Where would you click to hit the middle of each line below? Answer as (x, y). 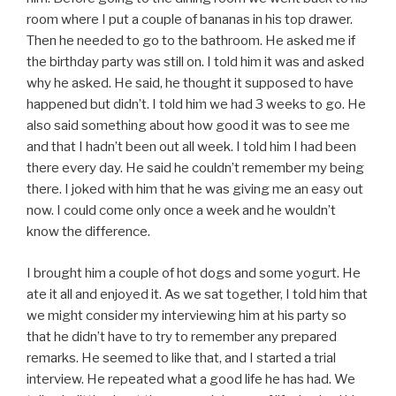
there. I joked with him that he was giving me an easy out (195, 190)
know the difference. (88, 232)
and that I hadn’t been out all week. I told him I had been (191, 147)
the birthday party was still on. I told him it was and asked (195, 62)
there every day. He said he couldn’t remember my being (195, 168)
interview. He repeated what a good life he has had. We (191, 379)
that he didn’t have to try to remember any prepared (182, 336)
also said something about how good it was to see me (188, 126)
